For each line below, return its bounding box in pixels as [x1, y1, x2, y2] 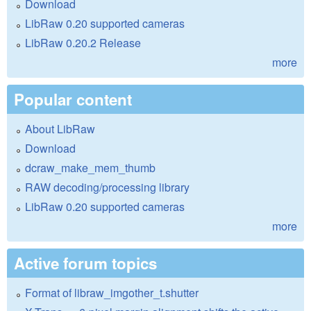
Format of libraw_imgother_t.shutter [25, 285, 199, 301]
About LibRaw [25, 121, 95, 137]
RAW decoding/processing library [25, 179, 190, 196]
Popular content [14, 88, 132, 111]
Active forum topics [14, 252, 157, 275]
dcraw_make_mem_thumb [25, 160, 155, 176]
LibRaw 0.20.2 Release [25, 35, 141, 51]
